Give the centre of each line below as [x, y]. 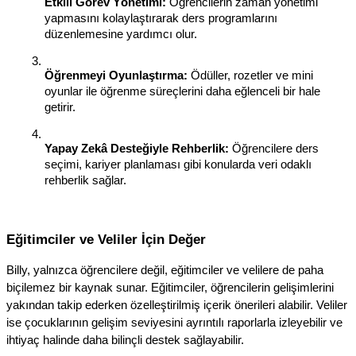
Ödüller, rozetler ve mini [250, 75]
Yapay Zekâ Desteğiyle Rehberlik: [137, 148]
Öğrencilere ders [274, 148]
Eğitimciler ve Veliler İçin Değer [106, 239]
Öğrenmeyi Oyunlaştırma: [116, 75]
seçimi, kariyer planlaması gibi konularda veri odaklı [178, 164]
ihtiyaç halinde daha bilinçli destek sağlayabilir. [125, 340]
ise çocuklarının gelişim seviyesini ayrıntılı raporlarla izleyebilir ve [174, 322]
